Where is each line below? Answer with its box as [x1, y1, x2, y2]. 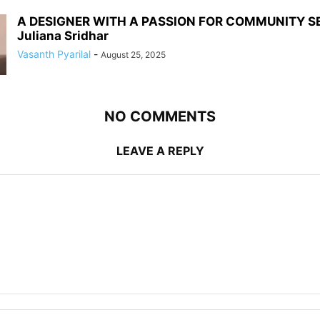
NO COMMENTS [104, 107, 216, 125]
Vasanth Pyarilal [17, 47, 91, 60]
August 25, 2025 [101, 49, 166, 60]
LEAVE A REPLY [116, 143, 204, 158]
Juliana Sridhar [17, 28, 109, 43]
